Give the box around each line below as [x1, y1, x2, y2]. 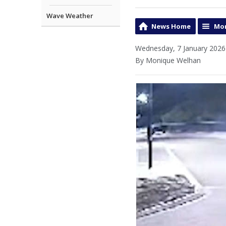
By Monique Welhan [135, 55, 201, 66]
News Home [151, 22, 191, 31]
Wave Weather [46, 11, 93, 21]
